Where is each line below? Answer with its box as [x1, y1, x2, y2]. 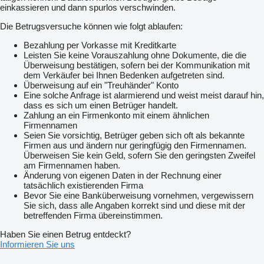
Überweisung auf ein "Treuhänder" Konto [24, 80, 179, 91]
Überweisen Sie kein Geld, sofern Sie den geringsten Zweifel [24, 150, 255, 161]
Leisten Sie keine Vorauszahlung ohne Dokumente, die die [24, 50, 246, 61]
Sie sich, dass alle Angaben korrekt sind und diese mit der [24, 200, 245, 211]
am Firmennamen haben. [24, 160, 120, 171]
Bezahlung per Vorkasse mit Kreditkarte [24, 40, 176, 51]
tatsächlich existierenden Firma [24, 180, 143, 191]
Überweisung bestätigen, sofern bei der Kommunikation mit [24, 60, 250, 71]
